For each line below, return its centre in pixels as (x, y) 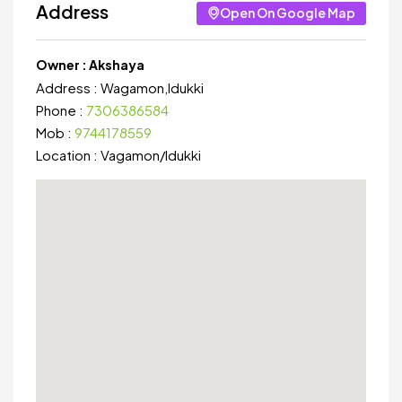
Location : (68, 155)
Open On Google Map (288, 13)
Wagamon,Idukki (152, 87)
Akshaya (117, 65)
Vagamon (130, 155)
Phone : (61, 110)
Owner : (62, 65)
